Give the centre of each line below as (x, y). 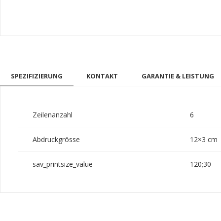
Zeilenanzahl (53, 115)
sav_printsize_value (63, 164)
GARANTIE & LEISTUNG (178, 76)
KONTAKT (102, 76)
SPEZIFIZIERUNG (37, 76)
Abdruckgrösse (56, 140)
